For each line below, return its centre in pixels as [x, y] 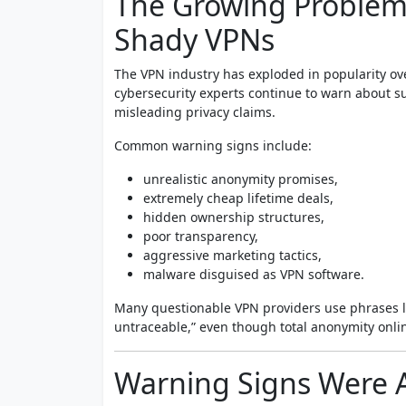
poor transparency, [201, 236]
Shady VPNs [194, 39]
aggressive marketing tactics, [232, 255]
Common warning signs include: [213, 145]
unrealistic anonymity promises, [241, 179]
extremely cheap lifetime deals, [238, 198]
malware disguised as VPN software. [254, 274]
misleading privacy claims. [195, 111]
